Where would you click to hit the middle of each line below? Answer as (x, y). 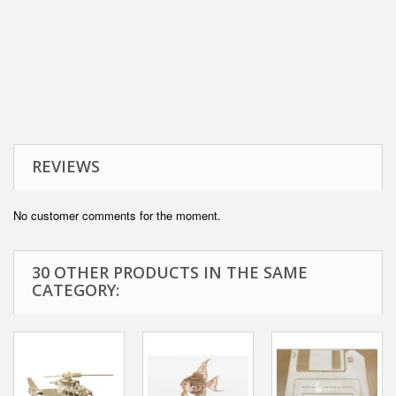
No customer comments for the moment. (117, 216)
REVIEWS (66, 167)
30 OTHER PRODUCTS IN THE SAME (170, 273)
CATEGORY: (76, 290)
